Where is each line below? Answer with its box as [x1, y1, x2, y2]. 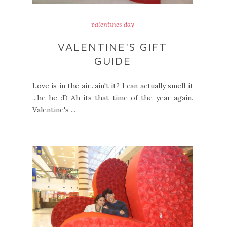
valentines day [91, 20, 134, 29]
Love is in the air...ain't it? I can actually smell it [32, 81, 193, 90]
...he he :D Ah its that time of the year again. [32, 93, 193, 102]
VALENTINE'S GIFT [58, 40, 168, 53]
